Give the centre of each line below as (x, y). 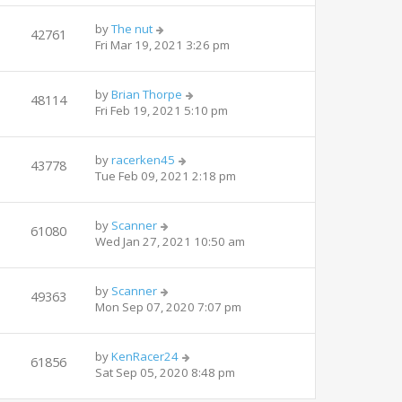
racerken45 (143, 159)
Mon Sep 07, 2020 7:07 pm (168, 306)
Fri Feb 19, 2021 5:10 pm (162, 110)
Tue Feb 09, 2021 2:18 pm (166, 175)
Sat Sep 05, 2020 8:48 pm (165, 372)
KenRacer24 (145, 356)
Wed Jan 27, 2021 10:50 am (170, 241)
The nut (132, 28)
